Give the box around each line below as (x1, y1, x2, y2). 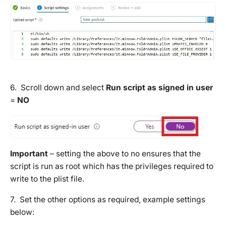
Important (10, 149, 48, 159)
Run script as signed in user (106, 83, 213, 93)
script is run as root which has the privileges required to (10, 161, 213, 172)
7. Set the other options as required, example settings (10, 195, 205, 205)
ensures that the (140, 149, 201, 159)
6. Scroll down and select (10, 83, 106, 93)
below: (10, 207, 34, 217)
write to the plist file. (10, 174, 84, 184)
